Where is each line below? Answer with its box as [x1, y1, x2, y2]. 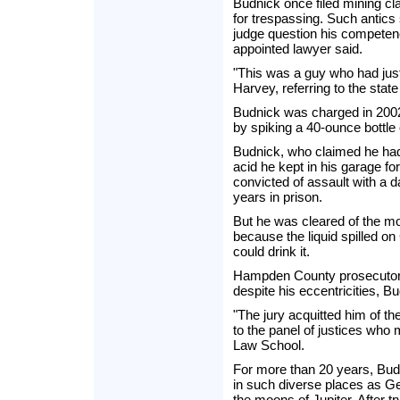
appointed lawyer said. [233, 41, 362, 56]
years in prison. [233, 189, 322, 204]
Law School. [233, 337, 304, 353]
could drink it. [233, 244, 310, 259]
